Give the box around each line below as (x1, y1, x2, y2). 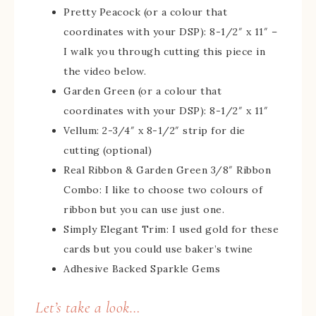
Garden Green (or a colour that (63, 84, 221, 97)
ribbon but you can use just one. (63, 202, 224, 216)
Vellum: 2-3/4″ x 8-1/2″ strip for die (63, 123, 245, 137)
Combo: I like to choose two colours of (63, 183, 262, 196)
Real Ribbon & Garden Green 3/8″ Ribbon (63, 163, 271, 176)
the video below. (63, 64, 146, 78)
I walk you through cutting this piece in (63, 44, 265, 58)
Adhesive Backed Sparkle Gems (63, 262, 220, 275)
